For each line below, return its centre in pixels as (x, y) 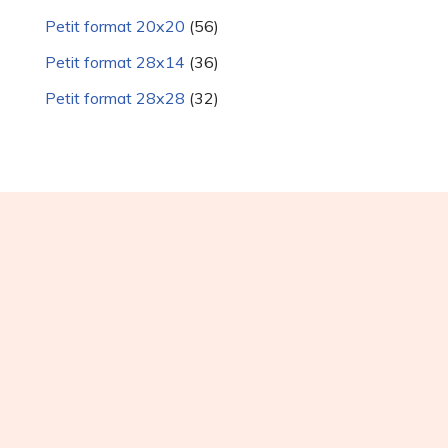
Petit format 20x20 (115, 26)
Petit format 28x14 (115, 62)
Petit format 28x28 (115, 98)
